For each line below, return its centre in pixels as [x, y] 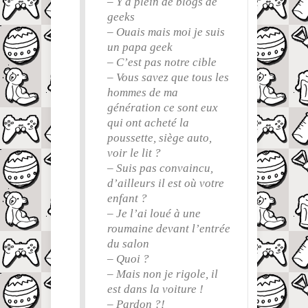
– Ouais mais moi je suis [166, 32]
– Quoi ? [128, 259]
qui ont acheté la [148, 123]
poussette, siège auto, [159, 138]
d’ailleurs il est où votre [166, 184]
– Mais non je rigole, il [163, 274]
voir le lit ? [134, 153]
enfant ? [127, 199]
